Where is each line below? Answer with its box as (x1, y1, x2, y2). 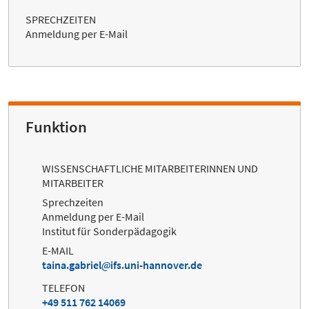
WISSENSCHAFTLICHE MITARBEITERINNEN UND (42, 161, 258, 175)
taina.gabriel (42, 258, 101, 272)
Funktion (26, 117, 87, 137)
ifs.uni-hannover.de (110, 258, 202, 272)
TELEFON (42, 281, 85, 295)
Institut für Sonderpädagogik (42, 224, 177, 239)
